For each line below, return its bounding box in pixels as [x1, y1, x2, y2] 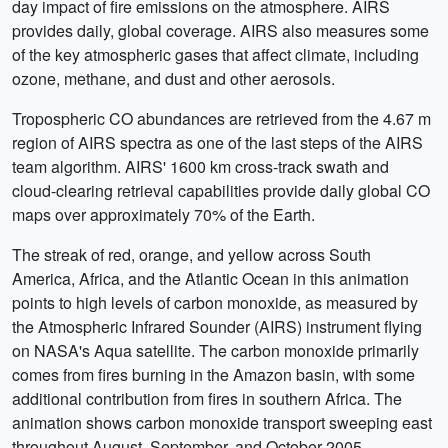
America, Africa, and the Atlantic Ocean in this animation [12, 267, 409, 290]
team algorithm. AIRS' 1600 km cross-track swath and [12, 155, 389, 178]
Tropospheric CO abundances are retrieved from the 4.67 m [12, 107, 431, 130]
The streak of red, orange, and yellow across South [12, 243, 371, 266]
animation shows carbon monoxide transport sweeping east [12, 411, 432, 434]
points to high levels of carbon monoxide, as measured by [12, 291, 418, 314]
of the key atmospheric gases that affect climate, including [12, 43, 419, 66]
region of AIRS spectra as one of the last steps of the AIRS [12, 131, 423, 154]
